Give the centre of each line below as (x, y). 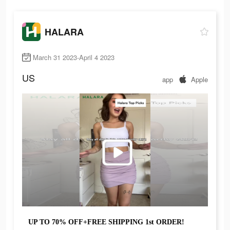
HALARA (64, 32)
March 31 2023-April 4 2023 (74, 57)
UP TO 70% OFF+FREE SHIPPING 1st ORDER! (106, 222)
